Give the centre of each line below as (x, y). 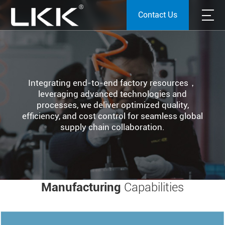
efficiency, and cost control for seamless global (113, 116)
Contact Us (157, 15)
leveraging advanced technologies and (113, 94)
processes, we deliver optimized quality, (113, 105)
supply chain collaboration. (113, 127)
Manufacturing (83, 188)
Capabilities (154, 188)
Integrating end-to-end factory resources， (113, 83)
